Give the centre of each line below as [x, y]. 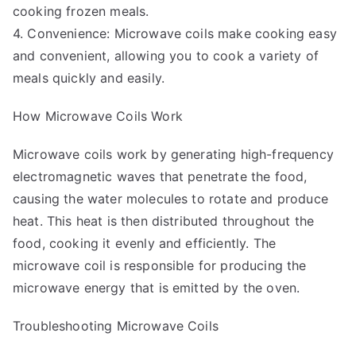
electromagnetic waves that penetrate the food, [160, 176]
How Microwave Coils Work [98, 116]
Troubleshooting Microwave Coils [116, 325]
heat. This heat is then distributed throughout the [164, 221]
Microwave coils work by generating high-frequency [173, 154]
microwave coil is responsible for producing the [160, 265]
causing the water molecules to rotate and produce [170, 198]
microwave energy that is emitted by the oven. [157, 287]
